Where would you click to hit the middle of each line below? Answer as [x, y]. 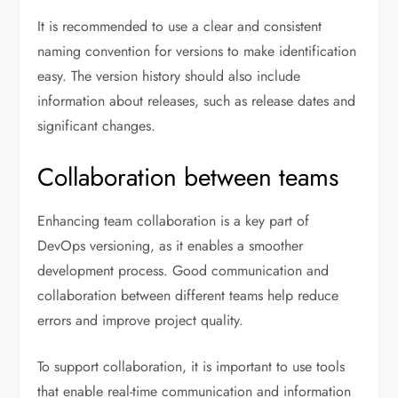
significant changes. [97, 125]
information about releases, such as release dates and [197, 100]
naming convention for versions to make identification [197, 51]
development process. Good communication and [183, 270]
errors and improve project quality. [141, 320]
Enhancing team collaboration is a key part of [174, 220]
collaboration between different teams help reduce [188, 295]
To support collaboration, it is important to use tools [191, 366]
